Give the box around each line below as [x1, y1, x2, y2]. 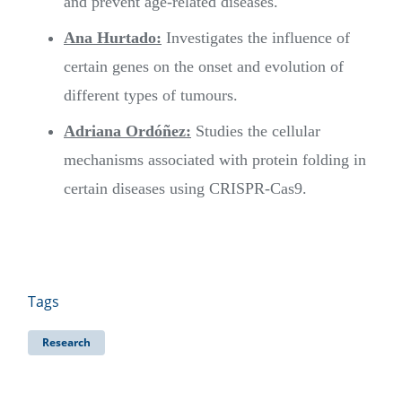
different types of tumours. [64, 86, 238, 105]
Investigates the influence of [162, 29, 350, 48]
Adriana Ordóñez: [64, 122, 191, 141]
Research [42, 335, 91, 351]
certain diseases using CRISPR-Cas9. [64, 179, 307, 198]
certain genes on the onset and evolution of [64, 57, 344, 76]
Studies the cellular [191, 122, 320, 141]
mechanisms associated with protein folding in [64, 151, 366, 170]
